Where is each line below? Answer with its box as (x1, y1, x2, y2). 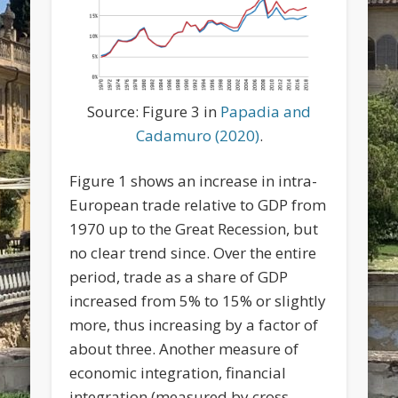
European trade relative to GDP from (69, 195, 327, 216)
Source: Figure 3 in (87, 101, 220, 123)
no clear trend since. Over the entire (69, 243, 317, 264)
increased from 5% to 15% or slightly (69, 291, 327, 312)
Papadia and (220, 101, 311, 123)
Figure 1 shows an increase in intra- (69, 171, 318, 192)
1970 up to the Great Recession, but (69, 219, 319, 240)
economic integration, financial (69, 362, 287, 384)
